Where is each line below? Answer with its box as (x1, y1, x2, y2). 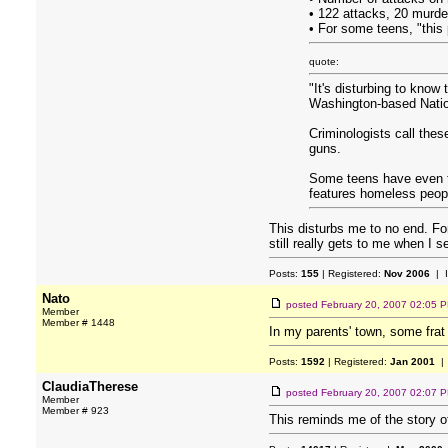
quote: (309, 56, 339, 67)
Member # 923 (42, 405, 109, 416)
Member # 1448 (42, 317, 115, 328)
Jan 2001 (390, 356, 435, 367)
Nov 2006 (384, 268, 430, 279)
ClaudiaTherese (42, 379, 138, 394)
